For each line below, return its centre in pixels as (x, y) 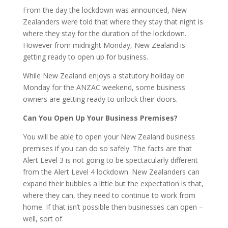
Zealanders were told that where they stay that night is (113, 22)
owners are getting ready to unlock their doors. (100, 99)
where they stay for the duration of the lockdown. (104, 34)
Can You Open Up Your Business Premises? (100, 118)
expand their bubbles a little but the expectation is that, (113, 184)
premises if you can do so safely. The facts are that (107, 149)
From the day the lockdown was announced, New (105, 10)
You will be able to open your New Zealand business (109, 137)
